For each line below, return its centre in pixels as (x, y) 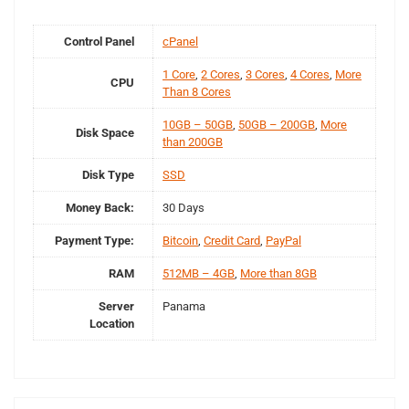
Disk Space (105, 132)
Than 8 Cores (197, 91)
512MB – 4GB (199, 273)
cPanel (180, 41)
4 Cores (310, 74)
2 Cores (220, 74)
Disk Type (108, 174)
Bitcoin (180, 240)
